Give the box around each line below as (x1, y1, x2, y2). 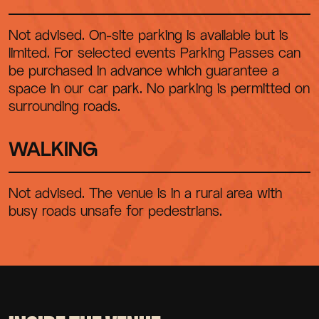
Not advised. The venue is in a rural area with (9, 184, 282, 202)
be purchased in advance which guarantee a (9, 61, 279, 79)
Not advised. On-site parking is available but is (9, 26, 288, 43)
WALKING (9, 137, 98, 160)
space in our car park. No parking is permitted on (9, 79, 310, 97)
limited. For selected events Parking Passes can (9, 43, 300, 61)
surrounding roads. (9, 97, 120, 115)
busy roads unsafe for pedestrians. (9, 202, 222, 219)
